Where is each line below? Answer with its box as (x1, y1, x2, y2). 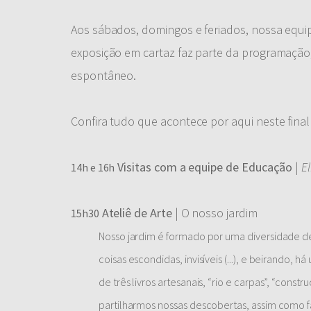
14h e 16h (71, 160, 115, 174)
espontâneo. (71, 67, 137, 83)
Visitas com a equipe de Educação (115, 159, 293, 175)
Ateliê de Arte (99, 205, 172, 221)
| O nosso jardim (171, 205, 258, 221)
